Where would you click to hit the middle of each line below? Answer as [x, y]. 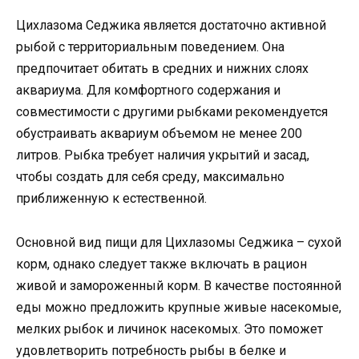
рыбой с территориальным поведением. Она [150, 47]
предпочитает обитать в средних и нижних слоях [162, 69]
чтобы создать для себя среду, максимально [150, 177]
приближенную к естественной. [111, 199]
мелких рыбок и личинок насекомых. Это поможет [169, 329]
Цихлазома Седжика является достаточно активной [171, 26]
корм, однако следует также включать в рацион [161, 264]
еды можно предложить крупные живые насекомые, [179, 307]
